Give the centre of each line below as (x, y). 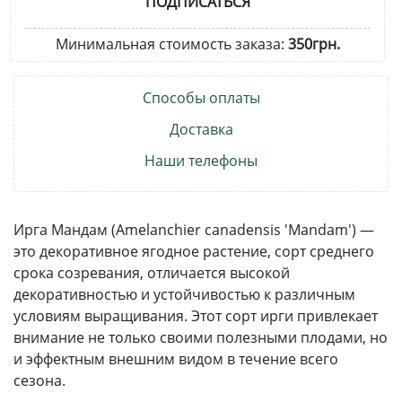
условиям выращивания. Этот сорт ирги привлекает (196, 315)
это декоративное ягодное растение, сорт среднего (194, 251)
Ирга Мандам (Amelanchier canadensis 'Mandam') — (194, 229)
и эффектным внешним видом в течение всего (176, 358)
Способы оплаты (201, 97)
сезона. (39, 380)
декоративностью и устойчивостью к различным (184, 294)
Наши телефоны (201, 160)
